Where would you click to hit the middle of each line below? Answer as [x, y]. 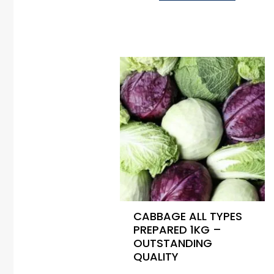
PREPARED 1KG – [177, 230]
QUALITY [156, 257]
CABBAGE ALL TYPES [187, 217]
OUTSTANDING [172, 243]
